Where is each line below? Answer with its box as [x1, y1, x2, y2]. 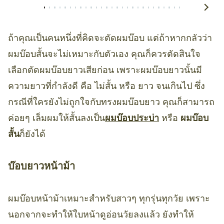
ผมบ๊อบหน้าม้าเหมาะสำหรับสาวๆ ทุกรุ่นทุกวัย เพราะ [8, 193, 210, 204]
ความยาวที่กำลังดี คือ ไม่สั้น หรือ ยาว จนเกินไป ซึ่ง [8, 80, 205, 92]
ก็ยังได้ [19, 128, 45, 140]
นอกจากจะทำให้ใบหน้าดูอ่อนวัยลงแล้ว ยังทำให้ [8, 209, 194, 220]
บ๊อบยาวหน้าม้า [8, 159, 75, 173]
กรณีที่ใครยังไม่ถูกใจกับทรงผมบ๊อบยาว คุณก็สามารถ [8, 96, 214, 108]
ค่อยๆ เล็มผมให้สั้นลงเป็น [8, 112, 105, 124]
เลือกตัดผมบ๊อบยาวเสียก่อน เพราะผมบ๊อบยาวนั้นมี [8, 64, 202, 76]
